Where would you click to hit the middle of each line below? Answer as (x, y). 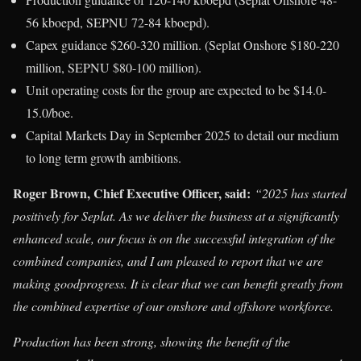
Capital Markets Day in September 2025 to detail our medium (182, 135)
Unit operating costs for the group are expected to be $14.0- (176, 90)
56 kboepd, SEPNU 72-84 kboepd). (118, 23)
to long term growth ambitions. (104, 158)
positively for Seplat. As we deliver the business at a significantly (176, 216)
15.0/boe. (50, 113)
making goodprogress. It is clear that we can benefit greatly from (178, 284)
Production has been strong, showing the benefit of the (151, 342)
